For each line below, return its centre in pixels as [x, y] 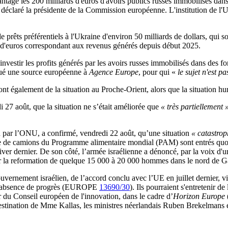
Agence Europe [114, 72]
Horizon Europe [199, 196]
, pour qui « [157, 72]
